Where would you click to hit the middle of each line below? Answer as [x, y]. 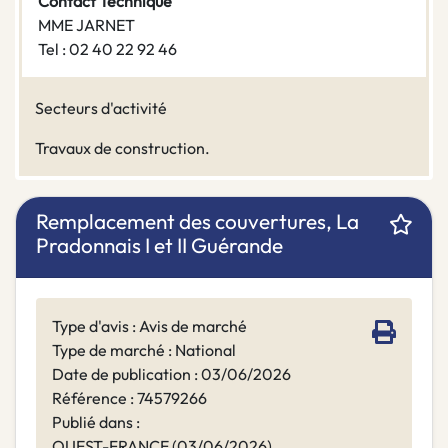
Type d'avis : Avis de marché [149, 326]
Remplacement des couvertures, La [197, 221]
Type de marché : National [144, 350]
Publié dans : [96, 422]
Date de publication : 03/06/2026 [171, 374]
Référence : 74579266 [129, 398]
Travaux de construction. [122, 148]
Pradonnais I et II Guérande [159, 245]
